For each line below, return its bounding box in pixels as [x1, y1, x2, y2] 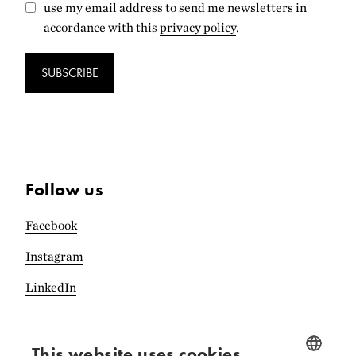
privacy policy [160, 19, 236, 35]
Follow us [25, 177, 103, 201]
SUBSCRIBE [41, 64, 99, 82]
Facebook [25, 218, 77, 234]
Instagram [25, 249, 83, 265]
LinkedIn [25, 280, 76, 296]
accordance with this [44, 19, 160, 35]
